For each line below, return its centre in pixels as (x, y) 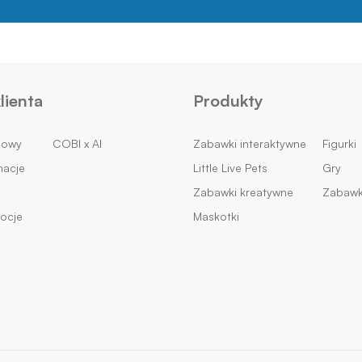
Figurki (339, 144)
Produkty (228, 101)
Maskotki (216, 217)
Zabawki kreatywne (243, 192)
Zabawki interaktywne (250, 144)
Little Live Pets (230, 168)
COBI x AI (78, 144)
